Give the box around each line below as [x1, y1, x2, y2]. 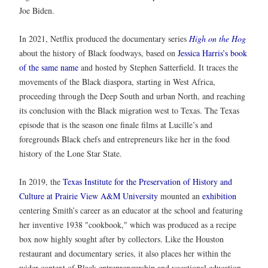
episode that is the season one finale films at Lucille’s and [19, 118, 212, 130]
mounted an [158, 190, 202, 202]
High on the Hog [189, 32, 246, 44]
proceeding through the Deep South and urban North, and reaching [19, 90, 245, 102]
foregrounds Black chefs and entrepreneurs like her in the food [19, 133, 230, 145]
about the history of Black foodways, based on [19, 47, 178, 59]
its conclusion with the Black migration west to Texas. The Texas [19, 104, 239, 116]
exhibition [202, 190, 236, 202]
